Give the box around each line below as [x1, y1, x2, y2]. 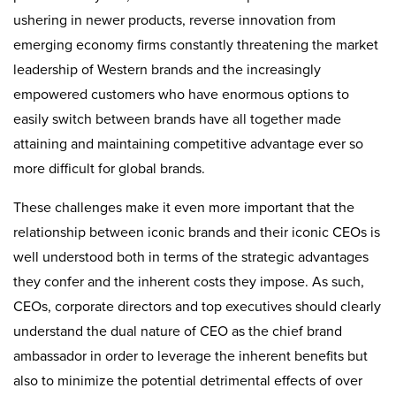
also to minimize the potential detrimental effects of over [13, 371, 362, 390]
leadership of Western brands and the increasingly [13, 60, 321, 79]
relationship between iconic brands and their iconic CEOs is [13, 223, 380, 241]
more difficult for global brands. [13, 159, 205, 178]
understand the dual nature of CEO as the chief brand [13, 322, 342, 340]
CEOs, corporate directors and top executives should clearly [13, 297, 381, 316]
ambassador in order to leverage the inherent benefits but [13, 346, 368, 365]
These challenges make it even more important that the [13, 198, 354, 217]
